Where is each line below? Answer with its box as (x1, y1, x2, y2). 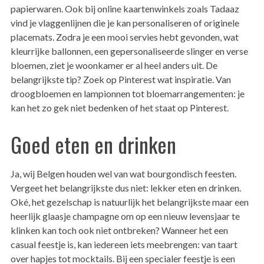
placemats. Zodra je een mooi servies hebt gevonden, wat (10, 31, 239, 43)
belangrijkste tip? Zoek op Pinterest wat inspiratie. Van (10, 74, 231, 85)
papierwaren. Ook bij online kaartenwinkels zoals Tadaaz (10, 3, 239, 15)
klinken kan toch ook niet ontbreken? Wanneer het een (10, 225, 228, 236)
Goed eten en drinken (10, 128, 176, 160)
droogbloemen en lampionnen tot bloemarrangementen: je (10, 88, 245, 100)
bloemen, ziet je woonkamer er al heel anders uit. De (10, 60, 217, 71)
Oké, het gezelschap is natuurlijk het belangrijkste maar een (10, 196, 249, 208)
